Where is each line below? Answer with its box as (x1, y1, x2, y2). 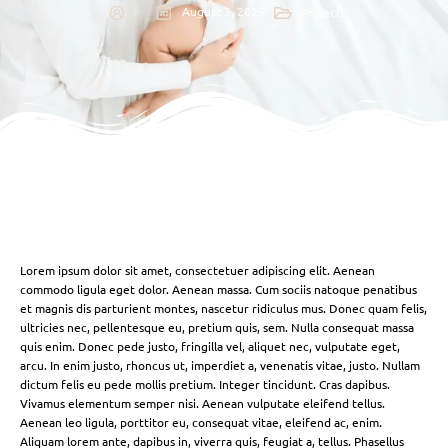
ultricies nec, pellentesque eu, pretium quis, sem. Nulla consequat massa (20, 319, 414, 336)
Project (300, 3, 341, 20)
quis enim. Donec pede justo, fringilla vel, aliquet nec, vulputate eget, (20, 338, 400, 355)
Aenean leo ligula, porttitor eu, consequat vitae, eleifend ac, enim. (20, 414, 382, 431)
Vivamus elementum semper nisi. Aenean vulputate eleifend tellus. (20, 395, 385, 412)
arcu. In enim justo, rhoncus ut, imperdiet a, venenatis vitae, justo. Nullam (20, 357, 420, 374)
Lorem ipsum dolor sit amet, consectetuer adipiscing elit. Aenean (20, 262, 375, 279)
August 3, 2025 (181, 3, 265, 19)
